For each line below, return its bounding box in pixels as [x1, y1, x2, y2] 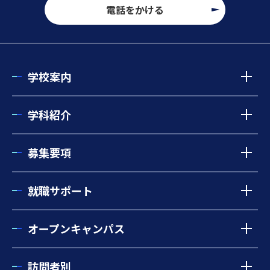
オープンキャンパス [28, 220, 125, 236]
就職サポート [28, 182, 93, 198]
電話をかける [106, 2, 164, 17]
